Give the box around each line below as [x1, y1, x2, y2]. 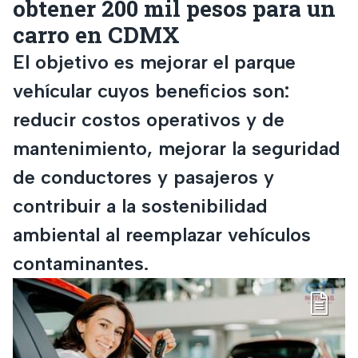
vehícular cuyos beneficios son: [13, 78, 289, 102]
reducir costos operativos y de [13, 107, 284, 131]
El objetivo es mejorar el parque [13, 50, 296, 74]
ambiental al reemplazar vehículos [13, 222, 311, 246]
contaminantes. [13, 251, 149, 275]
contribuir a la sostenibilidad [13, 193, 268, 217]
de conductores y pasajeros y [13, 165, 274, 189]
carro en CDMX [13, 19, 180, 50]
